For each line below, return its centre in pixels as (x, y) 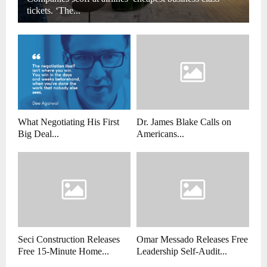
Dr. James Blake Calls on (184, 122)
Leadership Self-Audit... (182, 252)
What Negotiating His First (69, 122)
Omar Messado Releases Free (192, 240)
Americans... (160, 134)
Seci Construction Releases (69, 240)
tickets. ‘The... (54, 11)
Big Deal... (38, 134)
